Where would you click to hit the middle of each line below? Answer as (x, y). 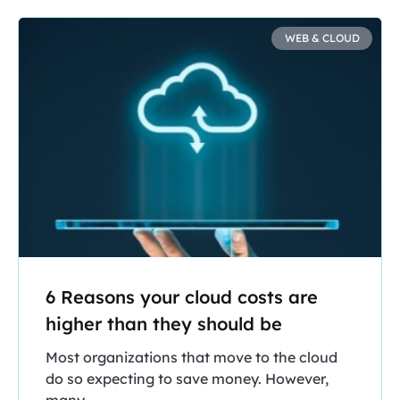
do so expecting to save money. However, (187, 378)
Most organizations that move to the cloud (192, 357)
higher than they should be (164, 323)
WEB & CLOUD (322, 37)
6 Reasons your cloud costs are (182, 296)
